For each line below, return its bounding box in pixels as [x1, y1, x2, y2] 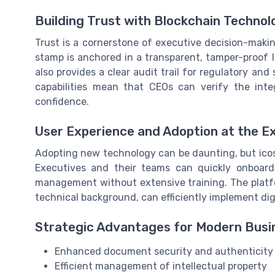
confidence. [35, 95, 89, 107]
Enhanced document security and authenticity [55, 246, 273, 258]
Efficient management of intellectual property [55, 260, 267, 273]
